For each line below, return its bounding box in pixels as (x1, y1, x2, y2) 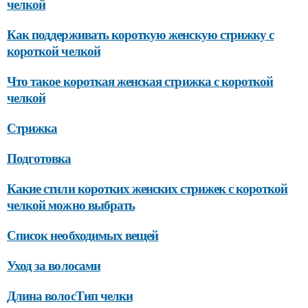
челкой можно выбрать (7, 195, 135, 214)
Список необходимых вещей (7, 225, 159, 244)
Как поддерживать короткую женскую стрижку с (7, 24, 274, 43)
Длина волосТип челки (7, 285, 133, 305)
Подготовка (7, 148, 71, 167)
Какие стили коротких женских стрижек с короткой (7, 178, 288, 197)
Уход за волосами (7, 255, 100, 274)
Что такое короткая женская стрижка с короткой (7, 71, 274, 90)
